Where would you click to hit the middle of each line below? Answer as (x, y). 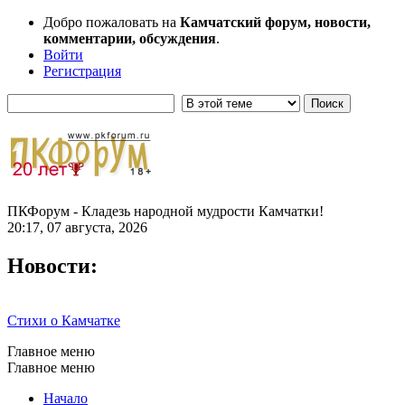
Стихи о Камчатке (64, 320)
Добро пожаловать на (112, 22)
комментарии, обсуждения (130, 38)
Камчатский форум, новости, (275, 22)
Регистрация (82, 71)
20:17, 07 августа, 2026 (77, 227)
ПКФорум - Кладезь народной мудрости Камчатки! (165, 211)
